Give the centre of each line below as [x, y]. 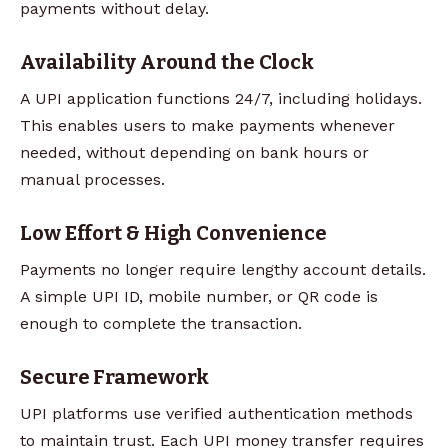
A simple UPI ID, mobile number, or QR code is [199, 296]
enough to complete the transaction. [161, 323]
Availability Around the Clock [167, 61]
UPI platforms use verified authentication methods [216, 413]
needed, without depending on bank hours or [194, 152]
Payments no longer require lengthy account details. [223, 269]
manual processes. [92, 179]
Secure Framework [115, 376]
